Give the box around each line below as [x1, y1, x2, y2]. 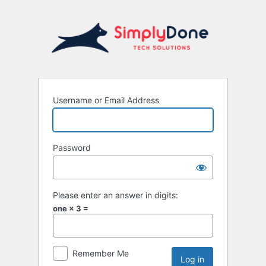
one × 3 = [53, 204, 88, 214]
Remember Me [72, 248, 129, 259]
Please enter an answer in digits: [53, 190, 178, 201]
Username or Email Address [53, 95, 159, 106]
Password [53, 142, 91, 153]
